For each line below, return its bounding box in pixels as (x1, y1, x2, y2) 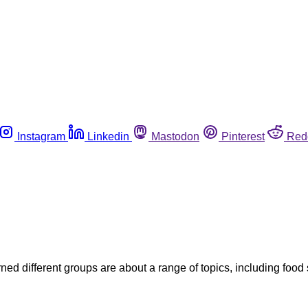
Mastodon (151, 130, 199, 142)
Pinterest (221, 130, 265, 142)
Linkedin (87, 130, 129, 142)
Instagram (17, 130, 65, 142)
